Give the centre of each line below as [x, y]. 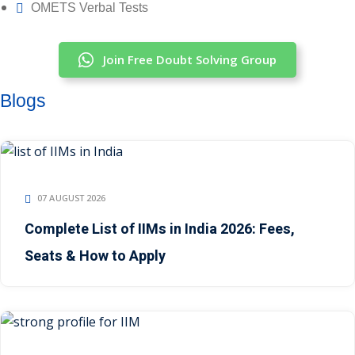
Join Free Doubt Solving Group [190, 60]
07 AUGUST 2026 [72, 198]
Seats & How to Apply [95, 257]
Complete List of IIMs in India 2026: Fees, [160, 230]
